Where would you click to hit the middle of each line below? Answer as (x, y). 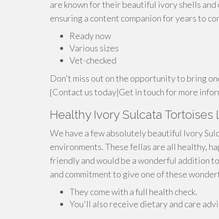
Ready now (90, 36)
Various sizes (94, 48)
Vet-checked (93, 60)
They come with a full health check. (133, 192)
